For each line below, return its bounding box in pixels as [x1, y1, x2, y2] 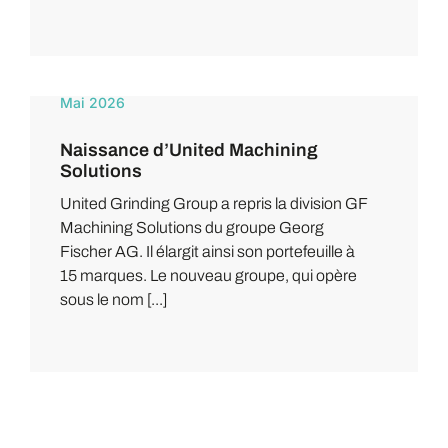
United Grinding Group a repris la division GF [59, 194, 367, 212]
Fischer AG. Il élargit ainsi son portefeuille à [59, 242, 355, 260]
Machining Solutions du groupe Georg [59, 218, 324, 236]
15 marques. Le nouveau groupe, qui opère [59, 266, 357, 284]
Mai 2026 [59, 93, 125, 111]
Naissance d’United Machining [59, 139, 318, 160]
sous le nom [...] [59, 290, 167, 308]
